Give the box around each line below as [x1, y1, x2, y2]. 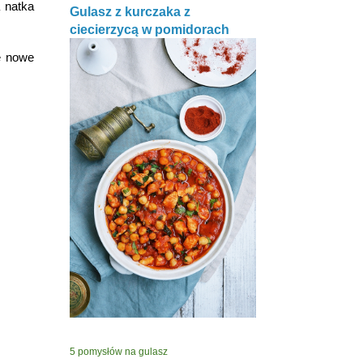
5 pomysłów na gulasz [70, 346, 168, 358]
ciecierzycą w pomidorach [70, 21, 229, 36]
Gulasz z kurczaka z [70, 3, 190, 19]
